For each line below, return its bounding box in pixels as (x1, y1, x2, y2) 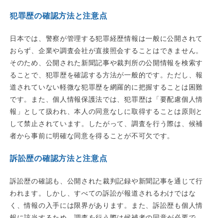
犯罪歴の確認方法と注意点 (10, 12, 108, 20)
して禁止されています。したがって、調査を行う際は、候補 (10, 120, 203, 128)
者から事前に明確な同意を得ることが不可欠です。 (10, 132, 175, 140)
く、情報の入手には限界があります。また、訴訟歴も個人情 (10, 201, 203, 210)
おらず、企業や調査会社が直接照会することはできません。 (10, 47, 203, 55)
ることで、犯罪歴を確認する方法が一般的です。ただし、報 (10, 71, 203, 79)
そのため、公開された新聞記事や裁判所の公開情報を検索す (10, 59, 203, 67)
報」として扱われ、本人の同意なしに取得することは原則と (10, 108, 203, 116)
